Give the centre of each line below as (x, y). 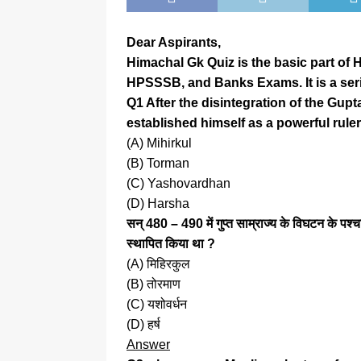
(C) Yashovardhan (178, 184)
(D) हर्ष (143, 325)
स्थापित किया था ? (171, 244)
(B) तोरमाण (154, 284)
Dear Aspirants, (174, 43)
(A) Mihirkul (159, 143)
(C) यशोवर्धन (157, 305)
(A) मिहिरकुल (158, 264)
